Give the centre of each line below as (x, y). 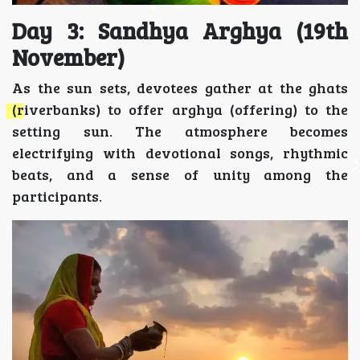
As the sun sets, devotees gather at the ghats (180, 87)
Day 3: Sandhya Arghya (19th (180, 30)
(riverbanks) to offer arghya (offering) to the (180, 109)
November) (68, 57)
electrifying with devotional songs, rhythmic (180, 152)
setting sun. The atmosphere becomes (180, 131)
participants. (57, 196)
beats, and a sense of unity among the (180, 174)
